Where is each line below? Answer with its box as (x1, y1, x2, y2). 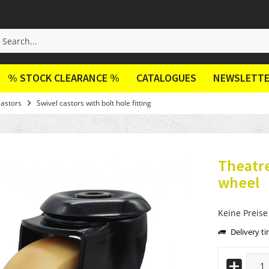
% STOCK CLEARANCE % (8, 71, 119, 85)
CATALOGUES (136, 71, 196, 85)
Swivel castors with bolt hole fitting (37, 97, 151, 108)
